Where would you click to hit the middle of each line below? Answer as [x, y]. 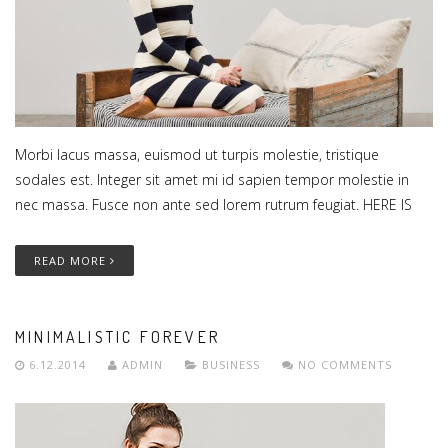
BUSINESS [231, 365]
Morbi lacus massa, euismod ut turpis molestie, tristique [197, 155]
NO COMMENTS [343, 365]
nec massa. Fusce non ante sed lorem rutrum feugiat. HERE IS [213, 205]
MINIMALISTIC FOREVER [117, 337]
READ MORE [72, 261]
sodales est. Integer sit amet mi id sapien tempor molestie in [212, 180]
